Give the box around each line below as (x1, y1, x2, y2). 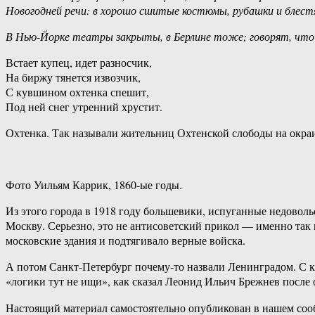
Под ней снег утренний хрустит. (6, 99, 162, 115)
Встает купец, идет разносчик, (6, 55, 152, 70)
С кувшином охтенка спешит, (6, 84, 149, 100)
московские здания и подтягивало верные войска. (6, 233, 245, 248)
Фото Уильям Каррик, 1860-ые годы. (6, 177, 182, 193)
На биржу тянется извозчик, (6, 70, 141, 85)
